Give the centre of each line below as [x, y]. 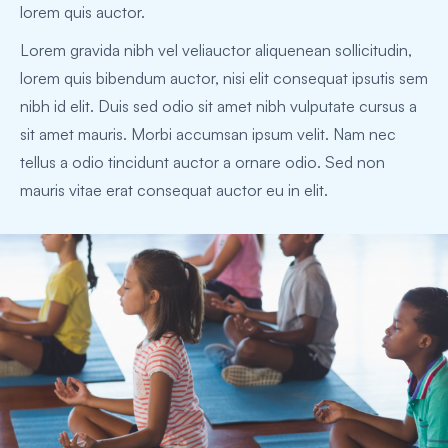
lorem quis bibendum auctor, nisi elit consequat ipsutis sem [224, 78]
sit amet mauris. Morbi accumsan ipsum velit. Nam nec [208, 134]
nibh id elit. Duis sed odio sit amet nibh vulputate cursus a [218, 106]
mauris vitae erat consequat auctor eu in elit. [174, 190]
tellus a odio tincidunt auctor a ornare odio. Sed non [202, 162]
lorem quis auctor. [82, 12]
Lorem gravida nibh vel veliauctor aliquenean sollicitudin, [216, 50]
